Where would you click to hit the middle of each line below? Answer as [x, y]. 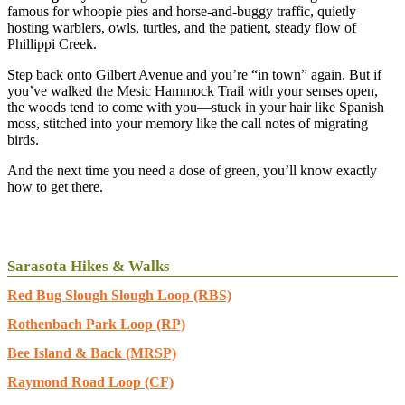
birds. [23, 140]
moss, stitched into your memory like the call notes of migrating [188, 123]
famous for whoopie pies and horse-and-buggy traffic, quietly [182, 11]
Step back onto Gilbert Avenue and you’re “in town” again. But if [194, 75]
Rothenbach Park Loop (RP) [96, 324]
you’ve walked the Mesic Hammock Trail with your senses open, [193, 91]
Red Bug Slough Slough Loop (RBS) [119, 295]
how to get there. [55, 187]
